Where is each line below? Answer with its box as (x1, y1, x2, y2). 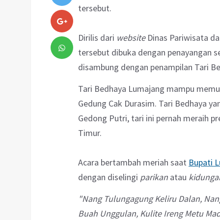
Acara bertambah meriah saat (78, 157, 189, 168)
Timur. (78, 127, 102, 139)
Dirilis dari (78, 32, 116, 44)
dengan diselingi (78, 171, 140, 183)
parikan (140, 171, 168, 183)
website (116, 32, 145, 44)
